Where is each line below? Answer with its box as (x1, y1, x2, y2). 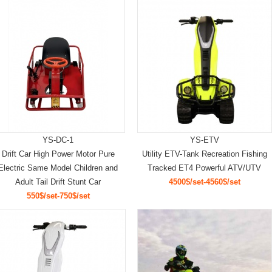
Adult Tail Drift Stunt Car (15, 177, 101, 186)
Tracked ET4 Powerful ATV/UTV (148, 163, 261, 172)
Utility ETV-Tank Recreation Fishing (141, 149, 267, 158)
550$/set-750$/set (26, 191, 90, 200)
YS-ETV (189, 135, 219, 144)
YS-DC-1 (42, 135, 73, 144)
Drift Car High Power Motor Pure (1, 149, 115, 158)
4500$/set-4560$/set (168, 177, 240, 186)
